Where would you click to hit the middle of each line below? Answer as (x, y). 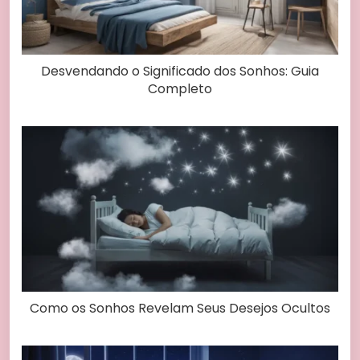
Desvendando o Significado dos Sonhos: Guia (180, 71)
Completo (180, 88)
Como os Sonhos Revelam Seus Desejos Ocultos (180, 308)
